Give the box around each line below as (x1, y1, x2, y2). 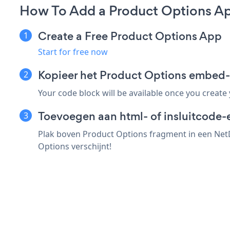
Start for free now (38, 46, 108, 58)
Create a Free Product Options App (38, 28, 222, 45)
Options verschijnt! (38, 141, 111, 152)
